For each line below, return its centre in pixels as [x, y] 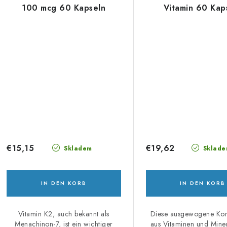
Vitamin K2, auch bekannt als [64, 214]
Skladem [77, 149]
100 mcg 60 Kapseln [64, 8]
